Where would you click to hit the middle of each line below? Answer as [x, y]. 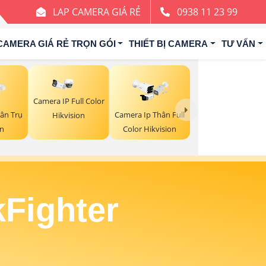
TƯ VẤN [239, 44]
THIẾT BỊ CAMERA [169, 44]
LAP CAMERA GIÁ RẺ [96, 12]
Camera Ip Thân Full [150, 115]
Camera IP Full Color [69, 101]
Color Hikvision [150, 129]
